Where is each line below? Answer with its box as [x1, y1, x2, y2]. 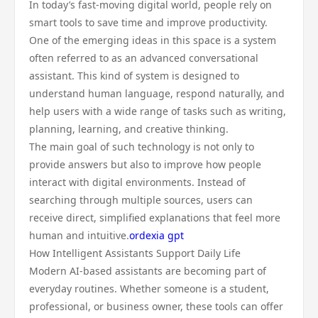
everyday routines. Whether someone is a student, [29, 282, 269, 295]
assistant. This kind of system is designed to [29, 69, 239, 82]
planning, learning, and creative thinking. [29, 122, 229, 136]
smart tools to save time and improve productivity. [29, 16, 268, 29]
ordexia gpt [129, 229, 184, 242]
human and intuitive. [29, 229, 129, 242]
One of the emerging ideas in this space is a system [29, 33, 276, 47]
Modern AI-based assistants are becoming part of [29, 264, 266, 278]
